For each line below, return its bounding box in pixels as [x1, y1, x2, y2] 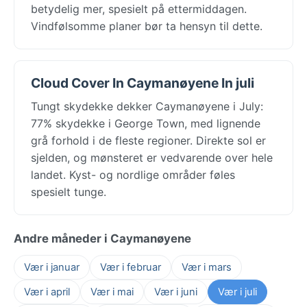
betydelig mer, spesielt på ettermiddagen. [31, 1, 247, 16]
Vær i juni [154, 285, 197, 298]
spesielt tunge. [31, 184, 106, 199]
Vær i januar [24, 260, 79, 273]
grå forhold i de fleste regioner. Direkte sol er [31, 133, 266, 147]
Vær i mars [182, 260, 232, 273]
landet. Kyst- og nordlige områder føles [31, 167, 235, 182]
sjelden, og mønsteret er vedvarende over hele [31, 150, 273, 164]
